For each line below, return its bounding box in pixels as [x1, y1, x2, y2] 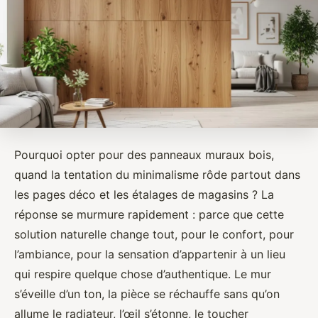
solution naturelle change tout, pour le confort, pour [14, 226, 294, 241]
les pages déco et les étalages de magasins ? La [14, 187, 274, 202]
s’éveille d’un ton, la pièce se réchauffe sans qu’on [14, 286, 280, 301]
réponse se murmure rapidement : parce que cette [14, 207, 284, 221]
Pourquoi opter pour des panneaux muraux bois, [14, 147, 274, 162]
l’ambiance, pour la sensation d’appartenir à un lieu [14, 246, 285, 261]
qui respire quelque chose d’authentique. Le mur [14, 266, 271, 281]
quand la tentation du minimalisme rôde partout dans [14, 167, 300, 182]
